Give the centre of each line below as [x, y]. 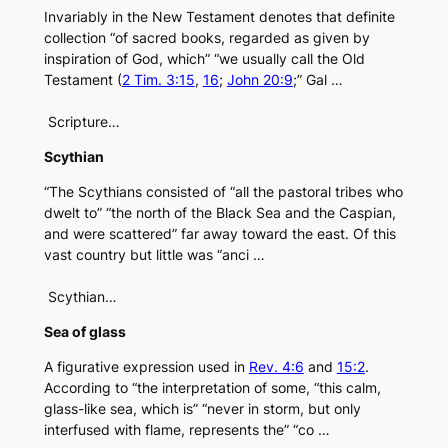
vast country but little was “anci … [154, 255]
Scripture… [81, 122]
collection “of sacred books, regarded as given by [206, 38]
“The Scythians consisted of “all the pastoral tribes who [223, 192]
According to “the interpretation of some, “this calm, [212, 388]
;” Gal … [317, 80]
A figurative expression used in [146, 367]
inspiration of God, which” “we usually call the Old [204, 59]
